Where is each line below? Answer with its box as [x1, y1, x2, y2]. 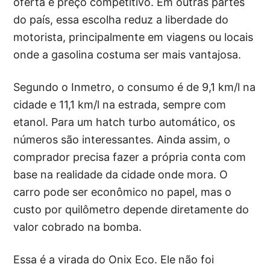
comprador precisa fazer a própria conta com [13, 150, 246, 163]
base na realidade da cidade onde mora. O [13, 168, 228, 181]
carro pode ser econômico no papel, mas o [13, 185, 232, 198]
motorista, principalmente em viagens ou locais [13, 30, 254, 43]
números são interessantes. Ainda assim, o [13, 133, 231, 146]
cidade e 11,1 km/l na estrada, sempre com [13, 98, 227, 111]
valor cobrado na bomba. [13, 220, 142, 233]
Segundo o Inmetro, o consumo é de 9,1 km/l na [13, 80, 256, 93]
